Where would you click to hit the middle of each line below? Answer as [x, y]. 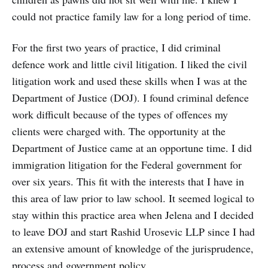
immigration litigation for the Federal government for [127, 165]
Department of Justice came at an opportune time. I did [132, 148]
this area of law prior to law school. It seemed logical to [133, 198]
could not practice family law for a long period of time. [132, 16]
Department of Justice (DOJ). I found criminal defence [130, 98]
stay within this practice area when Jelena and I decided [133, 215]
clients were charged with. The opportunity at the [119, 131]
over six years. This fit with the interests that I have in [128, 182]
